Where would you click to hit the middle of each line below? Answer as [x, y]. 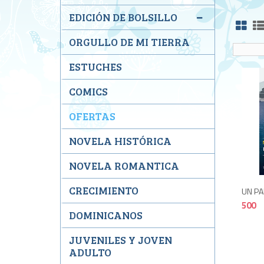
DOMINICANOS [106, 215]
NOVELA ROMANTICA [124, 166]
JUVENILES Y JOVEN [121, 240]
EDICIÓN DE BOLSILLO [123, 17]
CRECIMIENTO [104, 190]
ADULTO [90, 252]
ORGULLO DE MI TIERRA [129, 42]
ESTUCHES [95, 67]
